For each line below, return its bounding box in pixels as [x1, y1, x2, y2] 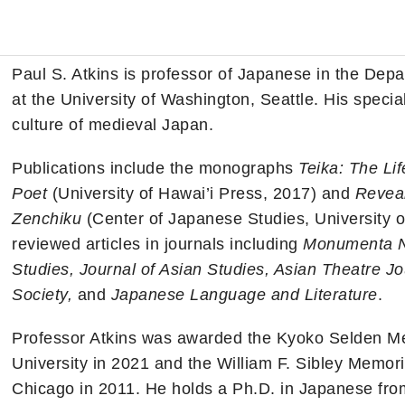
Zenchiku [12, 209, 81, 228]
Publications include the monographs [12, 158, 298, 177]
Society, [12, 285, 72, 304]
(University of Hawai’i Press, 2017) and [47, 184, 355, 202]
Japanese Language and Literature [110, 285, 378, 304]
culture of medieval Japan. [12, 115, 213, 134]
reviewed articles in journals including [12, 234, 303, 253]
